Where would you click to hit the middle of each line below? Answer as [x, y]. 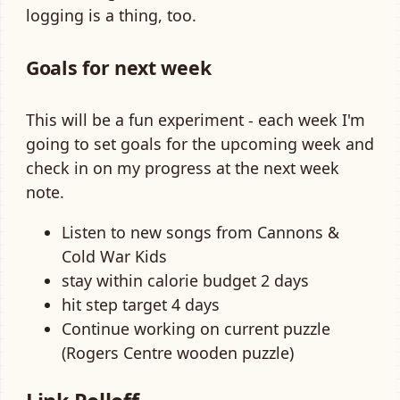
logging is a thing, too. [111, 15]
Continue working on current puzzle [196, 328]
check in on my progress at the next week [183, 167]
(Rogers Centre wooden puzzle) [178, 352]
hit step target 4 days [141, 304]
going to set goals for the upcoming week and [200, 143]
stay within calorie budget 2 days [185, 280]
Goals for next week [119, 68]
